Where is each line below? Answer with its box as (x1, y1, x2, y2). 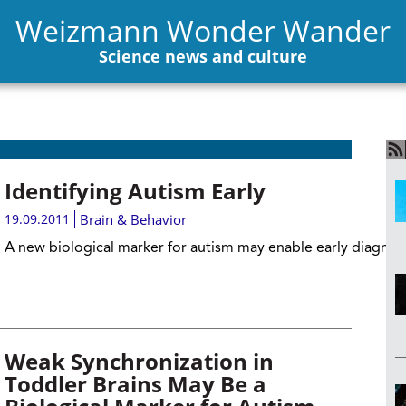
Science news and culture (99, 44, 307, 67)
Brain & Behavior (79, 210, 187, 228)
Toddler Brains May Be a (4, 369, 266, 399)
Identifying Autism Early (4, 176, 266, 206)
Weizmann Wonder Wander (15, 10, 391, 50)
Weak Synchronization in (4, 346, 274, 376)
